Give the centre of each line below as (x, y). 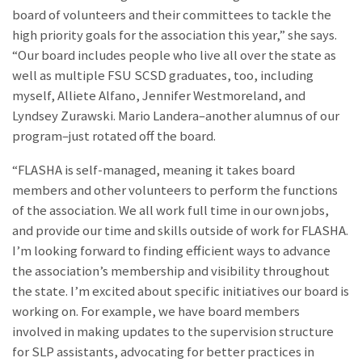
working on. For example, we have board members (156, 311)
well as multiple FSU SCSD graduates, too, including (163, 75)
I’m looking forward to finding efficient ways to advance (171, 250)
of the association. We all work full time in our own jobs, (170, 210)
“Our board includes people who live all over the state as (174, 55)
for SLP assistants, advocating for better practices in (163, 351)
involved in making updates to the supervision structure (173, 331)
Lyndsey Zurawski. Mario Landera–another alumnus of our (176, 116)
